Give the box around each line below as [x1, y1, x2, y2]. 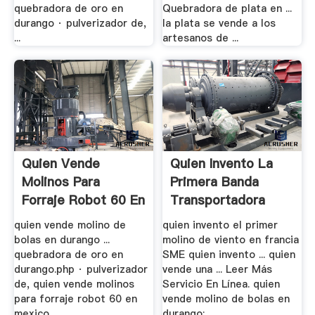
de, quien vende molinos [13, 277, 134, 292]
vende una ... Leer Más [162, 262, 273, 277]
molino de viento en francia [162, 233, 300, 247]
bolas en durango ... [13, 233, 110, 247]
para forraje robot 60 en [13, 292, 137, 307]
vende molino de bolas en [162, 292, 290, 307]
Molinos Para [21, 173, 100, 191]
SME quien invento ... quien [162, 247, 296, 262]
